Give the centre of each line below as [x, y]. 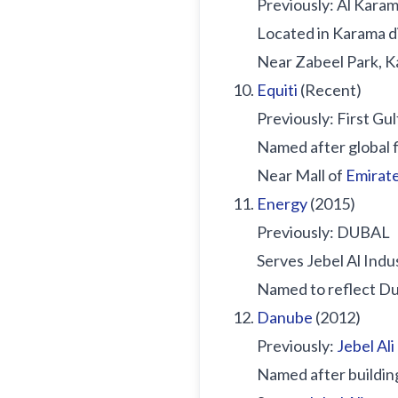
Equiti [277, 90]
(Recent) [330, 90]
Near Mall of [301, 175]
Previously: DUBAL [323, 232]
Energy [282, 203]
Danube [285, 317]
